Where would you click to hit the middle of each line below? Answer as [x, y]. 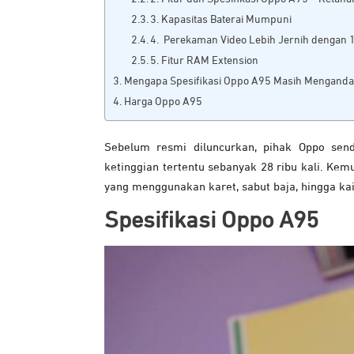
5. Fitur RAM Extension [205, 61]
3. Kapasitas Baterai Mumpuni [221, 20]
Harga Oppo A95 [163, 102]
